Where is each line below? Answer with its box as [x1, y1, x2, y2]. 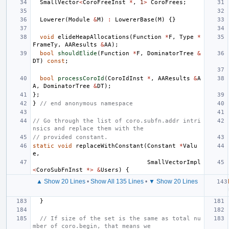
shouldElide [58, 50, 97, 57]
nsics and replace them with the [33, 125, 144, 132]
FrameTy [33, 41, 58, 48]
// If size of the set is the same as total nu [40, 215, 201, 222]
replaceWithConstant [76, 142, 144, 149]
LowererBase [115, 16, 154, 23]
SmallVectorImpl [147, 158, 201, 166]
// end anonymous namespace [40, 100, 133, 107]
